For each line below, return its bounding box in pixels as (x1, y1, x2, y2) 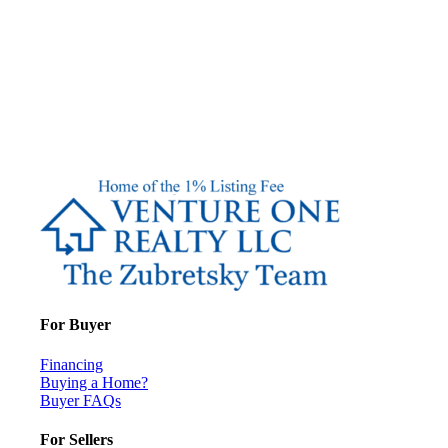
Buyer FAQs (40, 391, 121, 409)
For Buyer (40, 316, 111, 334)
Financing (40, 355, 103, 373)
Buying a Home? (40, 373, 148, 391)
